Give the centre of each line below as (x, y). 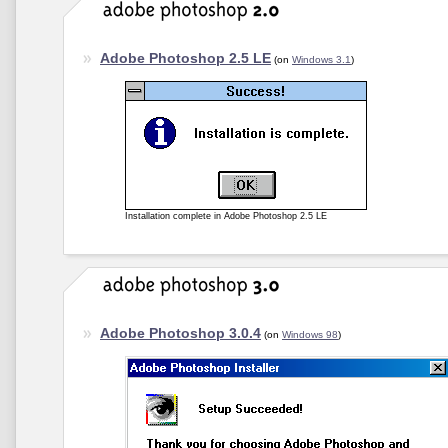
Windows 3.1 (321, 59)
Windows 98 (310, 334)
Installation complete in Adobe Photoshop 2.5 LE (226, 216)
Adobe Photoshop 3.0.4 (180, 333)
